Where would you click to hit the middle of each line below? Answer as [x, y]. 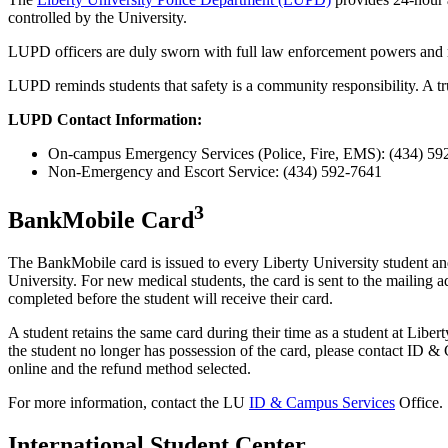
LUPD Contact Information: [105, 120]
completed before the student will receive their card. [170, 298]
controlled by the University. [97, 18]
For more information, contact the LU [128, 402]
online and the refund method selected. [129, 368]
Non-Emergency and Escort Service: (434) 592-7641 [215, 172]
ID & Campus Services [322, 402]
